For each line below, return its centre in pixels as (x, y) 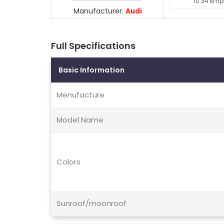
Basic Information (91, 70)
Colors (68, 162)
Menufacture (80, 95)
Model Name (80, 120)
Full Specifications (93, 46)
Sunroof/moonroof (91, 203)
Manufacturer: (99, 11)
